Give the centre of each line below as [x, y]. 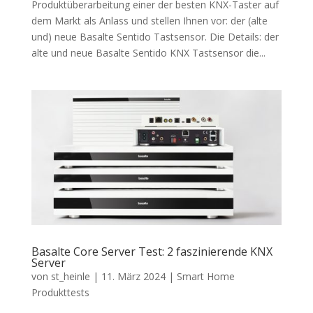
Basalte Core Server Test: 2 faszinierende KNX [152, 252]
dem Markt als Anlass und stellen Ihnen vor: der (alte [149, 21]
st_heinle [70, 277]
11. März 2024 [133, 277]
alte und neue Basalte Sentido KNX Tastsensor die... [148, 53]
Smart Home [205, 277]
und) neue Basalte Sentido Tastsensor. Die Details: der [155, 37]
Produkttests [60, 293]
